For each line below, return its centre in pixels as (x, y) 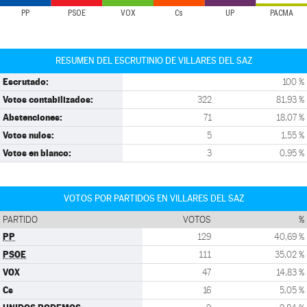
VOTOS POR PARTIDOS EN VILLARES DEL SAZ (153, 198)
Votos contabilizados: (48, 99)
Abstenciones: (33, 117)
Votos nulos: (28, 135)
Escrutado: (26, 82)
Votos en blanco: (37, 153)
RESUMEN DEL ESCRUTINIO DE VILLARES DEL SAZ (153, 61)
